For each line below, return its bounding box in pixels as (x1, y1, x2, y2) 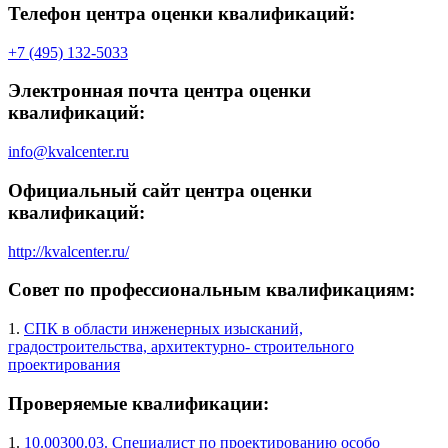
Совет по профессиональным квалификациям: (8, 279, 415, 301)
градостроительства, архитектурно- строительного (8, 338, 354, 356)
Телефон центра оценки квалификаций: (8, 3, 355, 25)
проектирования (8, 356, 120, 374)
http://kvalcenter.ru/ (8, 242, 129, 260)
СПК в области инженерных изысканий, (24, 320, 303, 338)
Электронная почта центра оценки (8, 80, 311, 102)
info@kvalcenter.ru (8, 143, 129, 161)
